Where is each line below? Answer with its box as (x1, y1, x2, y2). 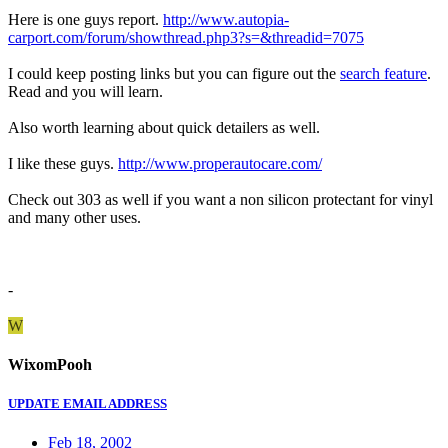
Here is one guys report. (8, 10, 163, 28)
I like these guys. (8, 154, 118, 172)
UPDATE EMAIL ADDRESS (8, 396, 167, 412)
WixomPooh (8, 355, 92, 373)
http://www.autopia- (163, 10, 289, 28)
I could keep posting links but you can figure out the (8, 64, 340, 82)
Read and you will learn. (8, 82, 163, 100)
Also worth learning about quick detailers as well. (8, 118, 320, 136)
